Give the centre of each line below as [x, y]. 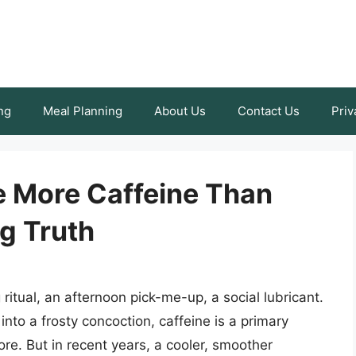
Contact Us [269, 111]
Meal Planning [83, 111]
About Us [180, 111]
